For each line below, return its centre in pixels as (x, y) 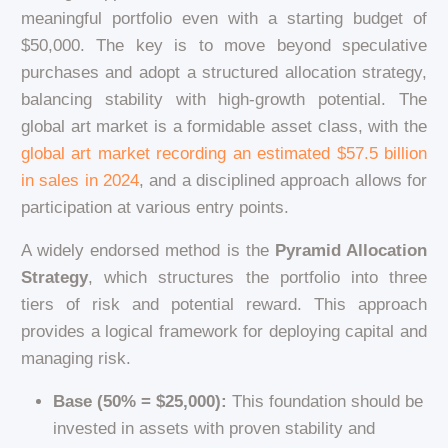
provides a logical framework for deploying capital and (224, 331)
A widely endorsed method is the (147, 250)
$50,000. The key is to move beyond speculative (224, 45)
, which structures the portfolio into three (257, 277)
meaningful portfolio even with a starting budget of (224, 18)
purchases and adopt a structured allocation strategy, (224, 72)
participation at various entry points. (154, 207)
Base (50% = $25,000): (139, 401)
